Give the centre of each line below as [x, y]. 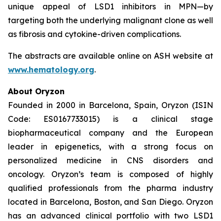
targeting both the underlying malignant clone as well [110, 20]
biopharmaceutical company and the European [110, 133]
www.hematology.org [51, 70]
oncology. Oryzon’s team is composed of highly [110, 174]
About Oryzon [36, 91]
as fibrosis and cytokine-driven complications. [94, 34]
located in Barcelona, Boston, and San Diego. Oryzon [110, 202]
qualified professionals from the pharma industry [110, 188]
